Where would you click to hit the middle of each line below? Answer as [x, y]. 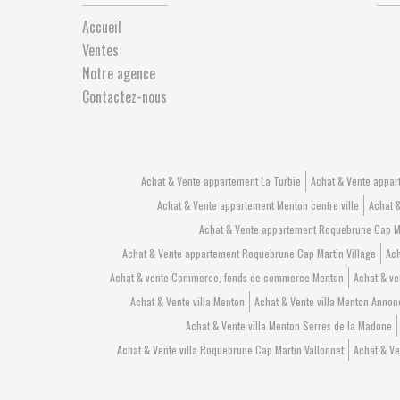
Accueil [102, 27]
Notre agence [119, 73]
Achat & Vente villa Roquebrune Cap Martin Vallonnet [230, 350]
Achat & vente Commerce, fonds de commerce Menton [226, 277]
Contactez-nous [125, 96]
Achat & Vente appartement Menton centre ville [258, 205]
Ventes [100, 50]
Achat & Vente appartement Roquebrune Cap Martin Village [249, 253]
